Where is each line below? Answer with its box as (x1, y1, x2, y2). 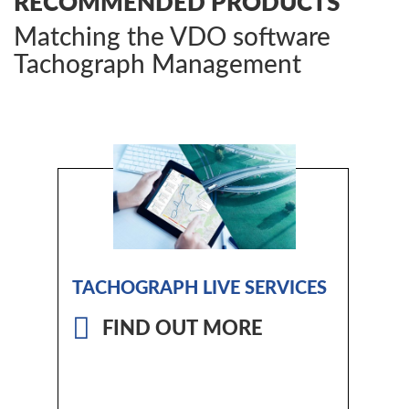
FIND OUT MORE (102, 319, 263, 340)
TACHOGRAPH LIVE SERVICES (72, 279, 327, 299)
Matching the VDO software (14, 25, 330, 51)
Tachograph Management (14, 52, 301, 79)
